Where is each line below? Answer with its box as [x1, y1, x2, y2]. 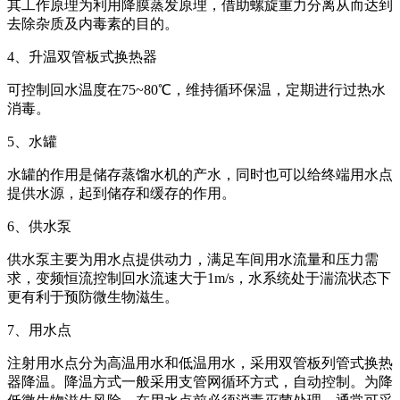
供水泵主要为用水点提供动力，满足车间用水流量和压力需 [7, 251, 379, 267]
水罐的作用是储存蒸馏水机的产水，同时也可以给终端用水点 [7, 166, 393, 182]
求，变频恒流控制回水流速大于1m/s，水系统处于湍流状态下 [7, 270, 391, 286]
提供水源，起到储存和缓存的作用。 [7, 185, 236, 201]
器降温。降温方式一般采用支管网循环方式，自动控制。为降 [7, 373, 393, 389]
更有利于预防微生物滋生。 [7, 288, 179, 304]
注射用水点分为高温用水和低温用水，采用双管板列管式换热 [7, 354, 393, 371]
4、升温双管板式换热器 [7, 48, 157, 64]
